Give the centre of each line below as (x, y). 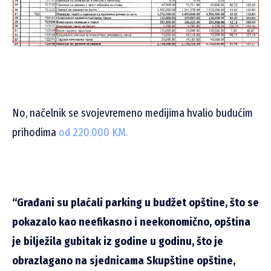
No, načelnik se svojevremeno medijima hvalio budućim (132, 113)
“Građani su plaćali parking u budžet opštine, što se (135, 202)
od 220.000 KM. (93, 132)
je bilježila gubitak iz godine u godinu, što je (118, 241)
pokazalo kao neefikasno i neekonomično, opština (131, 222)
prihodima (35, 132)
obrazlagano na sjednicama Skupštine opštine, (124, 260)
